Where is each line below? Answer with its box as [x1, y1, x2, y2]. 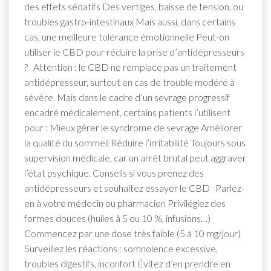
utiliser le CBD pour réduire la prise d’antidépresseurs [24, 45, 244, 57]
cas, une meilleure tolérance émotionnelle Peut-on [24, 30, 229, 42]
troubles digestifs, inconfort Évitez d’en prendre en [24, 257, 230, 269]
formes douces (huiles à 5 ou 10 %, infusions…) [24, 212, 211, 224]
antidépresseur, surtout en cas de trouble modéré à [24, 76, 235, 88]
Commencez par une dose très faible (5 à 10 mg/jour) [24, 227, 241, 239]
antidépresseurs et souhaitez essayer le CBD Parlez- [24, 181, 244, 194]
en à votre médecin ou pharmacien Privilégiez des [24, 197, 226, 209]
